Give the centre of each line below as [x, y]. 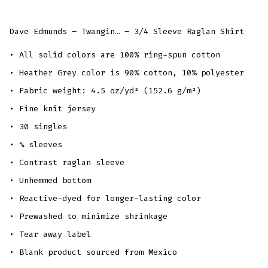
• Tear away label [50, 234]
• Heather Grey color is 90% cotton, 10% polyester [127, 73]
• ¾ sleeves [36, 145]
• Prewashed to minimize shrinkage [88, 217]
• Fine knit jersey [52, 109]
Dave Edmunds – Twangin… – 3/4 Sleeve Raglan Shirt [127, 32]
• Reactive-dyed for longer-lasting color [105, 199]
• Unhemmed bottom [50, 181]
